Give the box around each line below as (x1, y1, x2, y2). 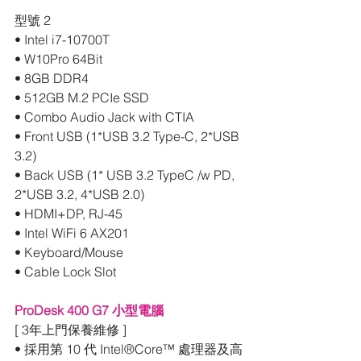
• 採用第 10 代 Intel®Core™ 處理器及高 (15, 340, 243, 357)
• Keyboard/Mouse (15, 243, 123, 260)
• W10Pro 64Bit (15, 50, 102, 67)
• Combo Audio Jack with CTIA (15, 108, 194, 125)
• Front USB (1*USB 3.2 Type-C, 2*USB (15, 127, 243, 144)
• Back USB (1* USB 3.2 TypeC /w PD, (15, 166, 238, 183)
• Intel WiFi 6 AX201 (15, 224, 129, 241)
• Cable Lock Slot (15, 263, 116, 280)
